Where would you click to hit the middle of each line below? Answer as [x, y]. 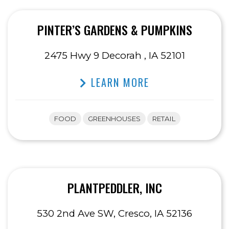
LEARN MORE [118, 83]
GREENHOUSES [114, 119]
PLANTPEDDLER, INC [114, 188]
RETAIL [164, 119]
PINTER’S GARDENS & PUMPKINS [114, 30]
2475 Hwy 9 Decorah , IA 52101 [114, 56]
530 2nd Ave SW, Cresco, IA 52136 [114, 214]
